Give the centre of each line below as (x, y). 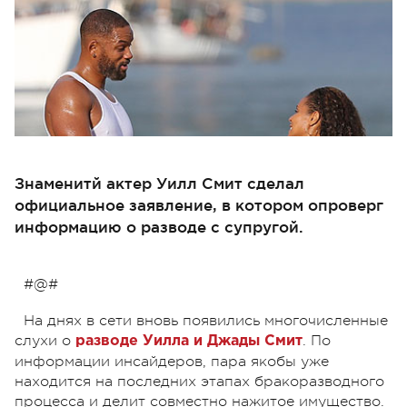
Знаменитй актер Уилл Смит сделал (159, 183)
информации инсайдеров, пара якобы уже (172, 361)
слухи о (45, 340)
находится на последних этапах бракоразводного (199, 381)
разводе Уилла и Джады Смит (189, 341)
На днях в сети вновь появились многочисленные (206, 320)
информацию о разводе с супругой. (159, 226)
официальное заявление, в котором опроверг (199, 204)
